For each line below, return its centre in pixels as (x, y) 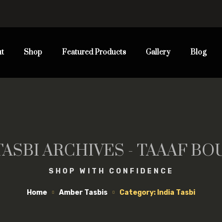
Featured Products (94, 52)
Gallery (158, 52)
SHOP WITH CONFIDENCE (111, 171)
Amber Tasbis (83, 193)
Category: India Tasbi (157, 193)
